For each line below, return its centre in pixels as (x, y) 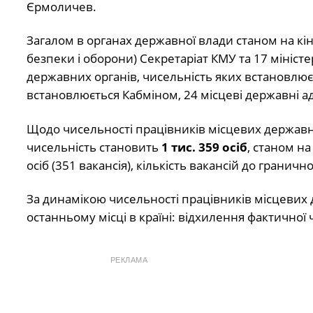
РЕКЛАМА (129, 260)
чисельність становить (94, 147)
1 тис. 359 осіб (204, 147)
